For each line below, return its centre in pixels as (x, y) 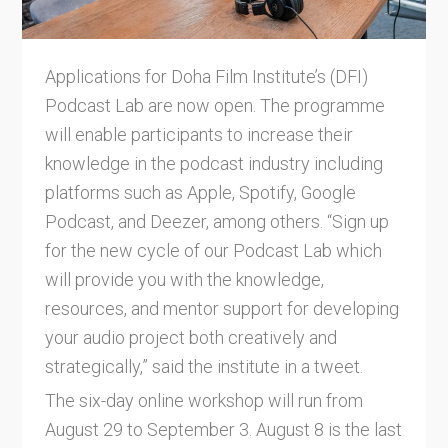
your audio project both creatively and (190, 337)
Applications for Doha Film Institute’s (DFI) (206, 76)
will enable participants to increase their (198, 134)
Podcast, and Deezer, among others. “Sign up (216, 221)
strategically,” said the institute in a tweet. (203, 366)
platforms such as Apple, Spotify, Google (200, 192)
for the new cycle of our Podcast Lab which (213, 250)
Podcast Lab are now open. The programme (214, 105)
